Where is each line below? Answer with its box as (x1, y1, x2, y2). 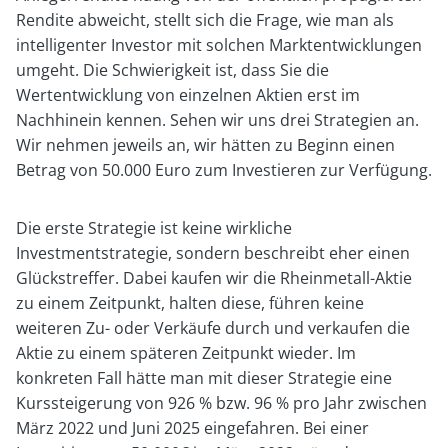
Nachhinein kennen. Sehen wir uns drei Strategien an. (16, 108, 419, 131)
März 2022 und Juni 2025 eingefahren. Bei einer (16, 416, 369, 439)
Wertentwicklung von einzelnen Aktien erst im (16, 83, 360, 106)
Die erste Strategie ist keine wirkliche (16, 216, 292, 239)
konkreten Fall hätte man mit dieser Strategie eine (16, 366, 392, 389)
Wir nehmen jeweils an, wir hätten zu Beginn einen (16, 133, 395, 156)
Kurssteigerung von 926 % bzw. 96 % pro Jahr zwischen (16, 391, 427, 414)
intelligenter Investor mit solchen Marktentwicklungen (16, 33, 422, 56)
